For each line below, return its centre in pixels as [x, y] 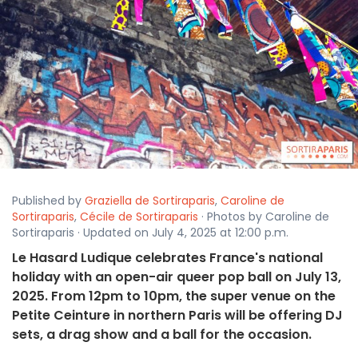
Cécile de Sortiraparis [139, 217]
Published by [48, 201]
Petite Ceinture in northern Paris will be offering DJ [177, 316]
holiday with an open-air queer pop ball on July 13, [177, 277]
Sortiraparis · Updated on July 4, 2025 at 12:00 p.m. [150, 233]
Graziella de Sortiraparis [150, 201]
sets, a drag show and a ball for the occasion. [162, 335]
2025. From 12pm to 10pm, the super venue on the [174, 296]
